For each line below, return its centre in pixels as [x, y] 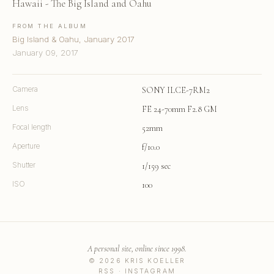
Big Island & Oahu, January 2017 [73, 39]
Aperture [26, 146]
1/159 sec [156, 166]
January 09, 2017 [45, 52]
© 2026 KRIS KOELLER [137, 261]
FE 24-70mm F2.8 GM [180, 109]
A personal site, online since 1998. [137, 248]
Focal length [32, 127]
